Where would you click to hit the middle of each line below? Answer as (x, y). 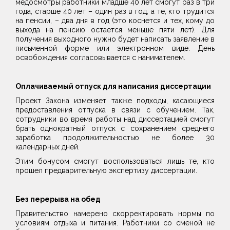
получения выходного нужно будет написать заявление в (115, 39)
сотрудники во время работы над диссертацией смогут (115, 119)
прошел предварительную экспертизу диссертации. (106, 170)
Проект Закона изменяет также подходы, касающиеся (115, 101)
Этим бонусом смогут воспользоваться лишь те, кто (115, 161)
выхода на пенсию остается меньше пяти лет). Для (115, 30)
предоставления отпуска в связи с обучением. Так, (115, 110)
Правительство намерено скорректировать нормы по (115, 214)
